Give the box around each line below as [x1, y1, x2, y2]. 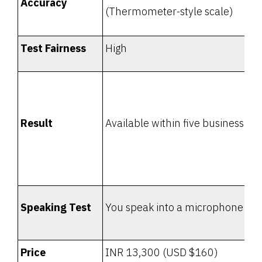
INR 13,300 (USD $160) [105, 246, 218, 260]
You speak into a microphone [105, 201, 243, 215]
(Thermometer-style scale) [105, 5, 233, 19]
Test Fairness [20, 42, 86, 56]
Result [20, 116, 53, 130]
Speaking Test [20, 201, 91, 215]
